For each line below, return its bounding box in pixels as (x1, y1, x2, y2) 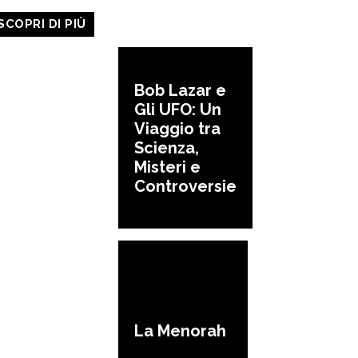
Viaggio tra (134, 118, 221, 138)
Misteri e (134, 157, 201, 177)
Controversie (134, 176, 237, 196)
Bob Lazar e (134, 80, 226, 100)
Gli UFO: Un (134, 99, 221, 119)
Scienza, (134, 137, 199, 157)
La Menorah (134, 321, 226, 341)
